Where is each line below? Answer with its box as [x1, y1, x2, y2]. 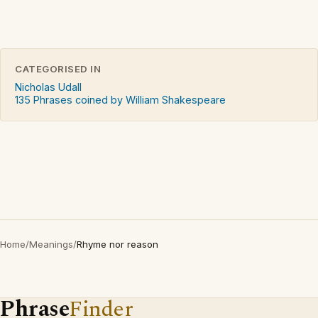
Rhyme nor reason [77, 238, 158, 250]
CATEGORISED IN [15, 62, 102, 75]
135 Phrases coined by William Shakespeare [15, 93, 226, 106]
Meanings [29, 238, 73, 250]
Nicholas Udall [15, 80, 82, 93]
